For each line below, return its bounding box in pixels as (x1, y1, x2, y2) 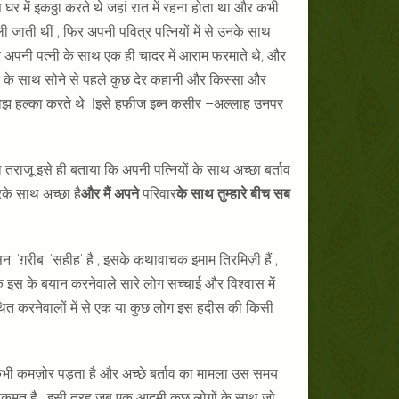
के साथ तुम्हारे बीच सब (175, 185, 290, 203)
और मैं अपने (80, 185, 142, 203)
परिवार (142, 185, 176, 203)
